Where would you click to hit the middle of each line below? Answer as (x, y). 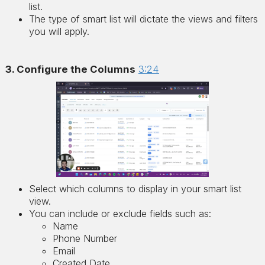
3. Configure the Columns (70, 69)
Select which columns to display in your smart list (135, 188)
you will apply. (59, 31)
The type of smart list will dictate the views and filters (143, 19)
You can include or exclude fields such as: (120, 213)
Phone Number (85, 238)
